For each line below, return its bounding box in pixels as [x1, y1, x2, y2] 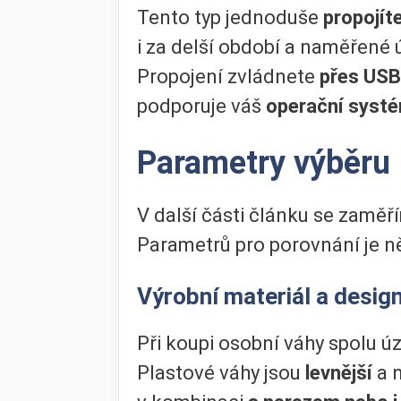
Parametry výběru [137, 143, 390, 182]
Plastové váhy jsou [137, 362, 305, 385]
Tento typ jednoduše [137, 5, 323, 29]
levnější [305, 362, 377, 385]
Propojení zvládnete [137, 64, 320, 88]
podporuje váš [137, 94, 266, 117]
